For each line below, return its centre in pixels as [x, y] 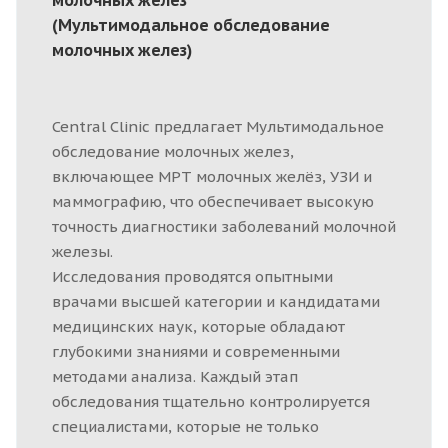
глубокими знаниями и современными [196, 351]
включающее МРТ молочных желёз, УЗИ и [212, 176]
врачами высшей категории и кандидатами [216, 301]
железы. [82, 251]
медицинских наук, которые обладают [198, 326]
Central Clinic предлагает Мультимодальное [218, 126]
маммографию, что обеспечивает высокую [213, 201]
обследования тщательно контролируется [211, 401]
